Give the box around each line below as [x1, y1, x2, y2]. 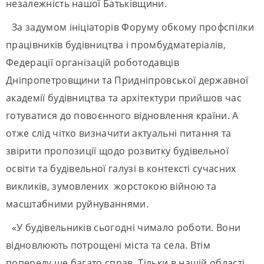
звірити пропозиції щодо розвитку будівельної [6, 144, 229, 157]
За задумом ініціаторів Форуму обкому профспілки [12, 20, 255, 34]
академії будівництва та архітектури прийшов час [6, 91, 242, 104]
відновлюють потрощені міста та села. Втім [6, 238, 211, 252]
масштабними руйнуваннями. [6, 197, 149, 210]
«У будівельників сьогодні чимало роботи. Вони [12, 220, 241, 234]
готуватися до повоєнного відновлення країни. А [6, 108, 239, 122]
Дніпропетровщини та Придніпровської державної [6, 73, 249, 87]
